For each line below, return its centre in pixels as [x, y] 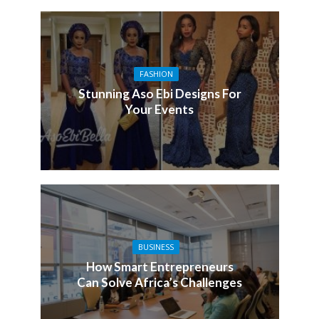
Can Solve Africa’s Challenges [159, 282]
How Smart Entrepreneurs [159, 266]
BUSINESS [156, 247]
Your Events [159, 109]
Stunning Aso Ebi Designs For [159, 93]
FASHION [156, 74]
